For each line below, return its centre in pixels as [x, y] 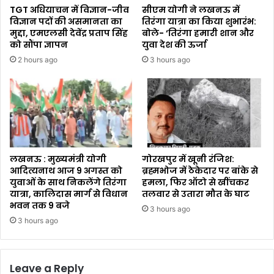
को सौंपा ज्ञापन [39, 44]
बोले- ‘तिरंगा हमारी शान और [198, 33]
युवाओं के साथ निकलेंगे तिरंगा [68, 182]
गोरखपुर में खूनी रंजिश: [188, 159]
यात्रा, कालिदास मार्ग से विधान [69, 194]
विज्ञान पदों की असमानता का [66, 21]
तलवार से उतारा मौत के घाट [196, 194]
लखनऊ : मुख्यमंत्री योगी [58, 159]
